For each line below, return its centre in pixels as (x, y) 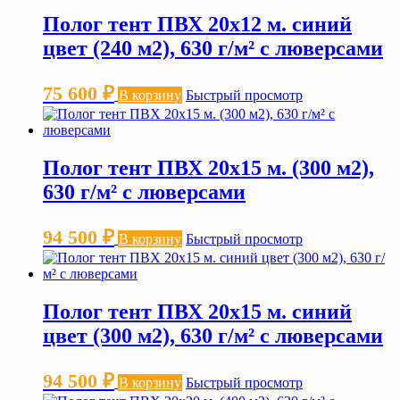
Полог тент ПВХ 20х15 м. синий (197, 311)
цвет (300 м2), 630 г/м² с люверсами (213, 335)
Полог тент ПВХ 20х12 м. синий (197, 25)
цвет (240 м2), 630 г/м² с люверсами (213, 49)
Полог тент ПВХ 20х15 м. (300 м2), (208, 168)
